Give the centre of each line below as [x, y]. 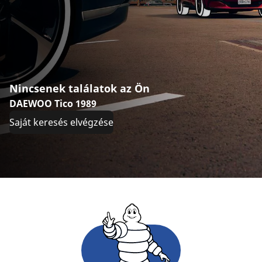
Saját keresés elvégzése [61, 122]
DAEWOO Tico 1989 [53, 104]
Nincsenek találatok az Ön [80, 88]
